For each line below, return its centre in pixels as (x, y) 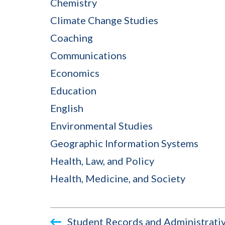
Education (73, 90)
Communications (88, 55)
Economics (75, 73)
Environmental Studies (101, 125)
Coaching (72, 37)
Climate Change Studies (104, 20)
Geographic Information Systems (124, 143)
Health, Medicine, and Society (118, 178)
